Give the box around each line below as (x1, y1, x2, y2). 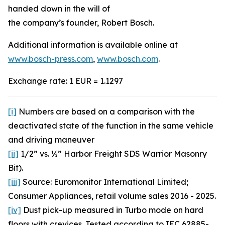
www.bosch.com (97, 54, 158, 64)
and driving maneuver (8, 135, 94, 145)
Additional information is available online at (8, 40, 178, 50)
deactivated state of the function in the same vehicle (8, 121, 213, 131)
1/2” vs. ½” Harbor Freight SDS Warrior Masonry (19, 149, 207, 159)
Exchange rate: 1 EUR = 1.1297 (8, 76, 123, 86)
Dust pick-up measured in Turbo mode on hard (21, 205, 203, 215)
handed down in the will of (8, 4, 110, 14)
